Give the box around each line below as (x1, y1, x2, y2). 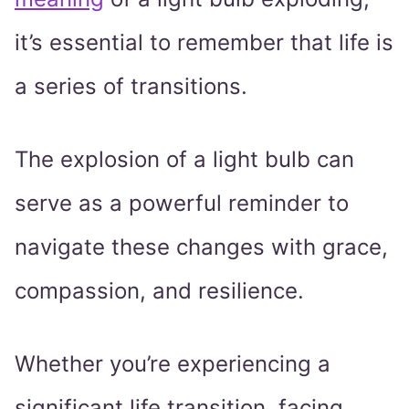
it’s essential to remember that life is (15, 29, 393, 57)
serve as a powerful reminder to (15, 190, 349, 217)
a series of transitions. (15, 73, 247, 100)
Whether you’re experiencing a (15, 351, 330, 378)
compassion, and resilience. (15, 278, 304, 305)
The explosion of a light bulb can (15, 146, 354, 173)
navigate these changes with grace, (15, 234, 388, 261)
